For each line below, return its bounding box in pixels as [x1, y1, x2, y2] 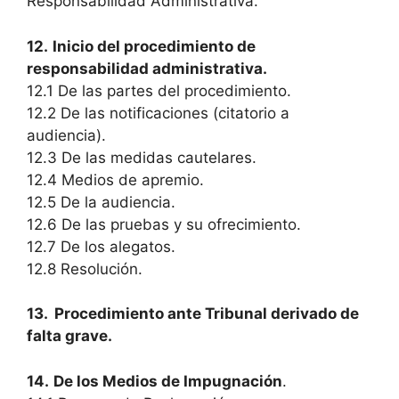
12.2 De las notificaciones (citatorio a [27, 103, 289, 122]
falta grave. [27, 327, 112, 345]
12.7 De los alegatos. [27, 237, 175, 256]
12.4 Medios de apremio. [27, 170, 204, 189]
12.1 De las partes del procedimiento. [27, 81, 291, 100]
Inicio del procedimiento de [53, 37, 256, 55]
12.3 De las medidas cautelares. [27, 148, 256, 167]
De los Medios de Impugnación [53, 371, 282, 390]
